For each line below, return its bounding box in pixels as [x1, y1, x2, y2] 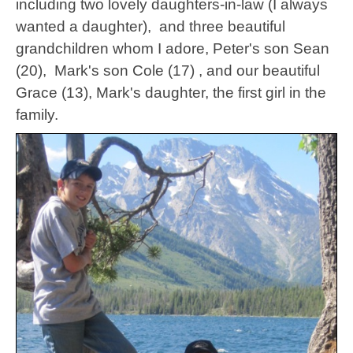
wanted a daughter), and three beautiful [16, 18, 285, 35]
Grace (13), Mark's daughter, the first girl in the [16, 84, 326, 102]
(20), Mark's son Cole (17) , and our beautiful [16, 62, 320, 80]
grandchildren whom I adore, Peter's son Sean [16, 40, 329, 58]
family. [16, 106, 58, 124]
